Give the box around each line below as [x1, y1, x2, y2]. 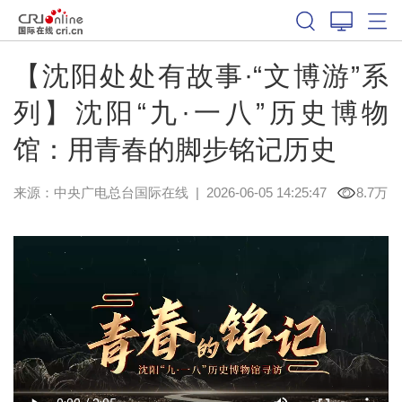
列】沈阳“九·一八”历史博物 [13, 97, 389, 127]
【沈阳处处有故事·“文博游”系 [13, 60, 389, 91]
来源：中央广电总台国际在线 [13, 184, 188, 200]
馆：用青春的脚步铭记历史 [13, 134, 336, 164]
